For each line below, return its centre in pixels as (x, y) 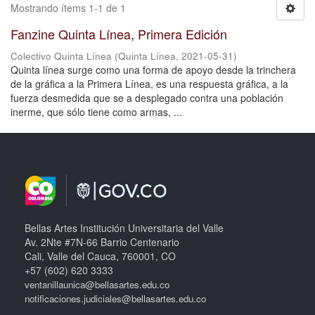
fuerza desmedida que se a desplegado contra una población (147, 98)
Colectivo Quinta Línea (61, 56)
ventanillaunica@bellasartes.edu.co (97, 284)
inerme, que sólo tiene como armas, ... (96, 112)
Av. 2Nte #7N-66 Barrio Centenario (102, 242)
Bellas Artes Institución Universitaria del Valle (124, 228)
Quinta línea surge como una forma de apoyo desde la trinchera (153, 70)
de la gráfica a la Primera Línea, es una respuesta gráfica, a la (149, 84)
